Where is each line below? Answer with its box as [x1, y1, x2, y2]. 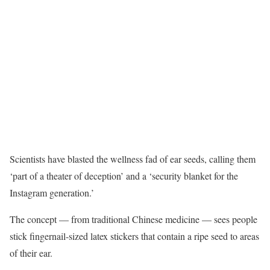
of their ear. [10, 246, 52, 259]
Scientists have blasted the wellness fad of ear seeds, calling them [10, 152, 256, 165]
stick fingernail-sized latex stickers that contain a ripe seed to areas [10, 230, 259, 242]
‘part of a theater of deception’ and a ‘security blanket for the [10, 169, 238, 182]
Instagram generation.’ [10, 186, 94, 199]
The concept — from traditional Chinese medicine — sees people [10, 213, 257, 225]
